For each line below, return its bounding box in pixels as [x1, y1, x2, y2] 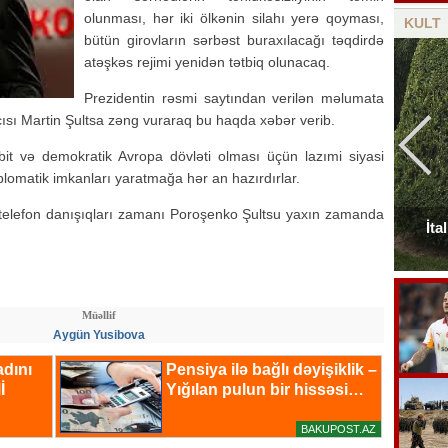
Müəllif [82, 309, 116, 321]
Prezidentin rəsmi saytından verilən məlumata [84, 90, 384, 106]
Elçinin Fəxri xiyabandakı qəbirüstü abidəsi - [80, 219, 388, 236]
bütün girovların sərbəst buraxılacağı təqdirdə [84, 32, 384, 48]
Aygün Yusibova [53, 328, 145, 342]
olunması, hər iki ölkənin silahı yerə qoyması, [84, 10, 384, 26]
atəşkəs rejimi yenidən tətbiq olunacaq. [84, 54, 330, 70]
